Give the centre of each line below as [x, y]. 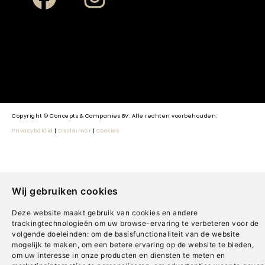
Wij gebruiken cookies [65, 191]
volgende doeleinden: [51, 234]
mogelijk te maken [45, 245]
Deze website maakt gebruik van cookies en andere [105, 213]
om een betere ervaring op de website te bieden [167, 245]
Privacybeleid [33, 131]
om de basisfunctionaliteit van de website [165, 234]
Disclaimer [75, 131]
